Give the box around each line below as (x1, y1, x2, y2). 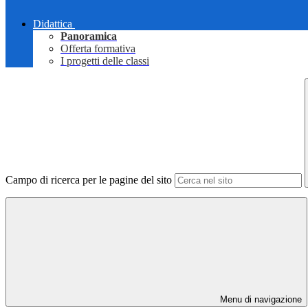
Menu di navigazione (217, 294, 302, 305)
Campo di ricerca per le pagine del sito (5, 174, 172, 186)
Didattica (33, 18, 72, 30)
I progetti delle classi (60, 55, 149, 67)
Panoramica (60, 30, 117, 43)
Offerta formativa (60, 43, 135, 55)
